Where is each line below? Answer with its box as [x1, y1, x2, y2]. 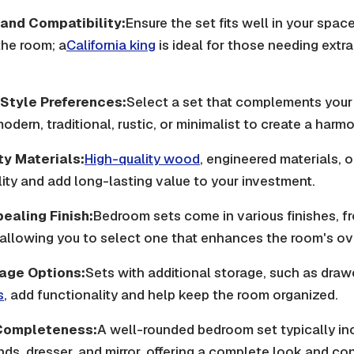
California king [66, 36, 156, 54]
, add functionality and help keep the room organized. [4, 286, 338, 303]
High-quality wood [85, 150, 200, 168]
